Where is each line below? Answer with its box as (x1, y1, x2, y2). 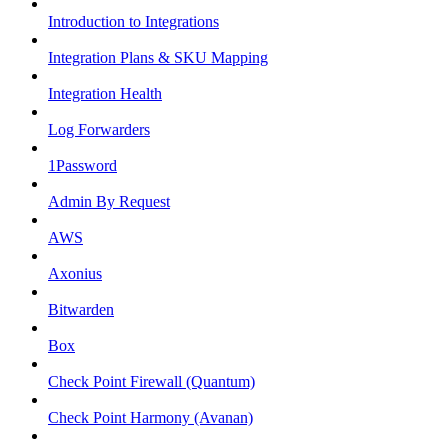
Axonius (48, 264, 102, 282)
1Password (48, 156, 117, 174)
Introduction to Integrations (48, 12, 219, 30)
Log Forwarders (48, 120, 150, 138)
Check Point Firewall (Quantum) (48, 372, 255, 390)
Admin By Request (48, 192, 170, 210)
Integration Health (48, 84, 162, 102)
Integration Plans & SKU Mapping (48, 48, 268, 66)
